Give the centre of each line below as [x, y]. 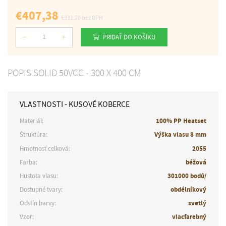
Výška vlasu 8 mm [180, 135]
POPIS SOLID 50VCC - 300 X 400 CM [74, 73]
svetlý [197, 203]
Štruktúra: [34, 135]
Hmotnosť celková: [45, 148]
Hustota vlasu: [39, 176]
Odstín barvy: [38, 203]
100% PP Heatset [181, 121]
